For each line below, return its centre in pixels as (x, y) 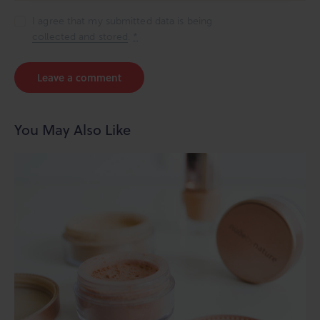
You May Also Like (72, 129)
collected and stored (80, 36)
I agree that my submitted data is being (122, 21)
